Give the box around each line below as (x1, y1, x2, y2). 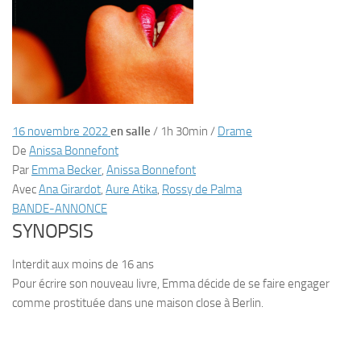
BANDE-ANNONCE (12, 201, 107, 216)
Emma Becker (31, 163, 102, 177)
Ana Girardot (39, 182, 101, 197)
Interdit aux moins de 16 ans (12, 257, 154, 272)
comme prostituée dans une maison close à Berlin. (12, 296, 263, 310)
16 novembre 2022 (12, 124, 110, 139)
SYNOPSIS (12, 219, 93, 243)
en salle (110, 124, 153, 139)
